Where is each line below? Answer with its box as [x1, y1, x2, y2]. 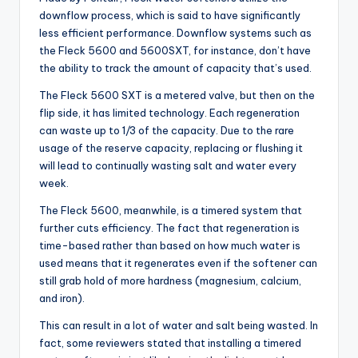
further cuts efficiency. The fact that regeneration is [39, 221, 300, 235]
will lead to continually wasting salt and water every [39, 159, 296, 173]
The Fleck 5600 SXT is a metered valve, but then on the [39, 89, 315, 102]
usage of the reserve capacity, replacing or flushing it [39, 141, 303, 155]
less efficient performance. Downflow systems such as [39, 26, 312, 40]
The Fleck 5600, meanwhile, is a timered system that [39, 204, 302, 217]
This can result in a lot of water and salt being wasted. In [39, 319, 318, 332]
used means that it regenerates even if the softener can [39, 257, 317, 270]
